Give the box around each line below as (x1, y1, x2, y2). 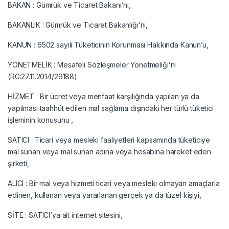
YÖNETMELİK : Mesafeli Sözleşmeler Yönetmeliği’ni (8, 60, 176, 69)
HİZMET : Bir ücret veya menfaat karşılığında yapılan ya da (8, 91, 199, 101)
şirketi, (8, 158, 29, 168)
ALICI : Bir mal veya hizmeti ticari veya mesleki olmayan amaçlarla (8, 178, 220, 188)
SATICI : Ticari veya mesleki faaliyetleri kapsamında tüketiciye (8, 135, 211, 144)
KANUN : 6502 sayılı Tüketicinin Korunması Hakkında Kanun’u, (8, 40, 209, 49)
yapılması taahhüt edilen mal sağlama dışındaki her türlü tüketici (8, 103, 214, 112)
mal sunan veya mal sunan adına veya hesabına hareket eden (8, 147, 212, 156)
